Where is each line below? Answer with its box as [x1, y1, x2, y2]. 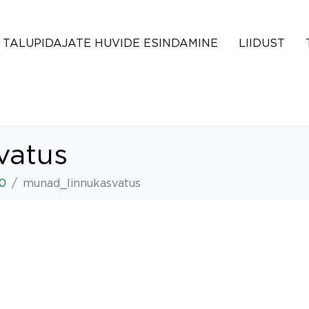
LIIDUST [239, 37, 285, 49]
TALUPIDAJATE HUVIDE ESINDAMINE [3, 37, 218, 49]
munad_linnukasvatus [23, 177, 141, 189]
